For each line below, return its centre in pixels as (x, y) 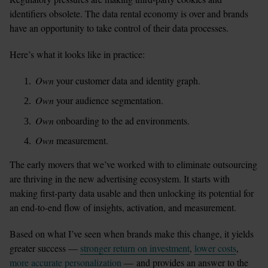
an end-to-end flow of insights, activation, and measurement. (124, 208)
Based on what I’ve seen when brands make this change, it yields (132, 234)
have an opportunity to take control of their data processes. (119, 28)
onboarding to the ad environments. (122, 120)
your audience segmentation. (109, 100)
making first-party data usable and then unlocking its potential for (132, 193)
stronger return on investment (135, 248)
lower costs (215, 248)
